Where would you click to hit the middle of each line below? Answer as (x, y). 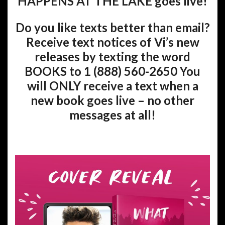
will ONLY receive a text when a (113, 85)
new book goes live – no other (113, 100)
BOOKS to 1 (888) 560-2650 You (113, 71)
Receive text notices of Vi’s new (113, 42)
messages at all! (113, 115)
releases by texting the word (113, 56)
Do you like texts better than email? (113, 27)
